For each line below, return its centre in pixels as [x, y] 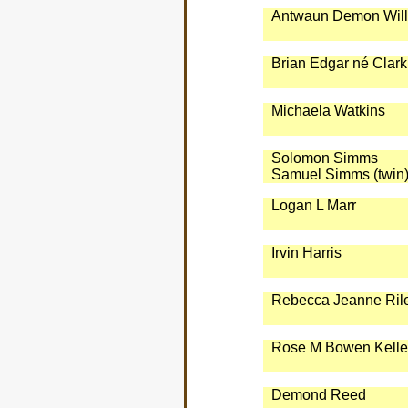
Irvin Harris [306, 253]
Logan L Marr [313, 205]
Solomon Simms [324, 158]
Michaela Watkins [328, 111]
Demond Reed [318, 395]
